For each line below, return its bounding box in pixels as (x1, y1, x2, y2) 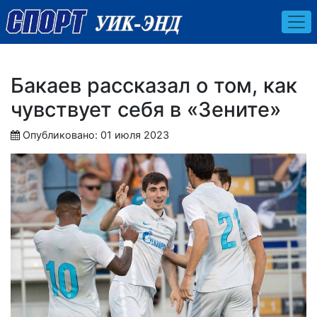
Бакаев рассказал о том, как (11, 72, 297, 98)
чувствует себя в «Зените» (11, 96, 281, 122)
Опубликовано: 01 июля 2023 (23, 128, 169, 141)
